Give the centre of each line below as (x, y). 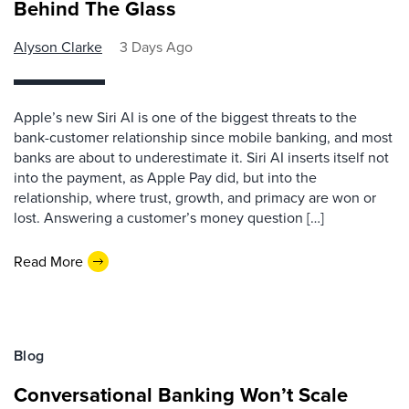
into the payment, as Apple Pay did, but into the (165, 178)
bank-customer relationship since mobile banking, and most (203, 137)
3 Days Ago (156, 47)
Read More (48, 261)
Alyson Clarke (58, 47)
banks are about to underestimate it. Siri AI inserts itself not (201, 157)
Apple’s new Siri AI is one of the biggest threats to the (185, 117)
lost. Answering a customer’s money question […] (169, 218)
